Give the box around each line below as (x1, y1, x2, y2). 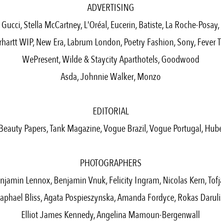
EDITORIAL (92, 105, 129, 118)
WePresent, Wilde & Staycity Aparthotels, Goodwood (22, 53, 199, 67)
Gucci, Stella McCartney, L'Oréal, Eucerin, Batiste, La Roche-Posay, (1, 18, 220, 32)
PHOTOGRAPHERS (79, 156, 142, 170)
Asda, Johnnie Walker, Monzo (60, 70, 161, 84)
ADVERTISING (87, 1, 134, 15)
